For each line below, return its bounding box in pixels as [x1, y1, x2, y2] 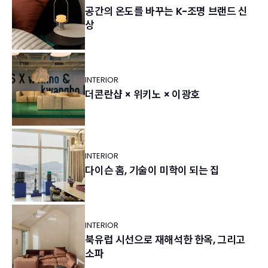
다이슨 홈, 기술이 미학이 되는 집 [85, 163, 220, 178]
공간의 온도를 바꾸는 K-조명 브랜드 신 [85, 4, 248, 19]
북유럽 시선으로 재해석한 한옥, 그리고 [85, 233, 245, 248]
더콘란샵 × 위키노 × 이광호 [85, 87, 200, 102]
